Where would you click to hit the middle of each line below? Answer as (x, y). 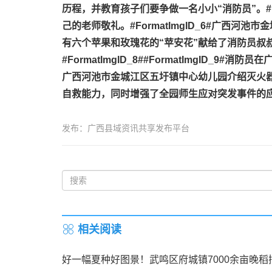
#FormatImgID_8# (103, 60)
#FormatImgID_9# (184, 60)
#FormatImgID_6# (171, 26)
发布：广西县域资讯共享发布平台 (126, 128)
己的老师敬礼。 (96, 26)
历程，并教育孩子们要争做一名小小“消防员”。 (164, 9)
